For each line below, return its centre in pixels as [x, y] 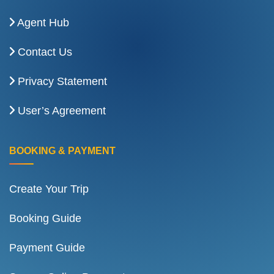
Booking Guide [45, 219]
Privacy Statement [61, 82]
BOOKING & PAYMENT [62, 151]
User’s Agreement [60, 111]
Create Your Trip [49, 189]
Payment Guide [47, 248]
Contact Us [43, 52]
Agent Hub [42, 23]
